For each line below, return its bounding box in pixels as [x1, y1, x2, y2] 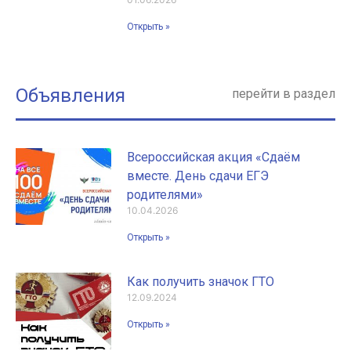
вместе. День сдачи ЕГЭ [127, 168, 270, 184]
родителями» [127, 187, 204, 203]
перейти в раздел [232, 86, 335, 102]
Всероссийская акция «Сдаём [127, 150, 301, 165]
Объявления [16, 85, 125, 107]
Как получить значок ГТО [127, 274, 275, 290]
